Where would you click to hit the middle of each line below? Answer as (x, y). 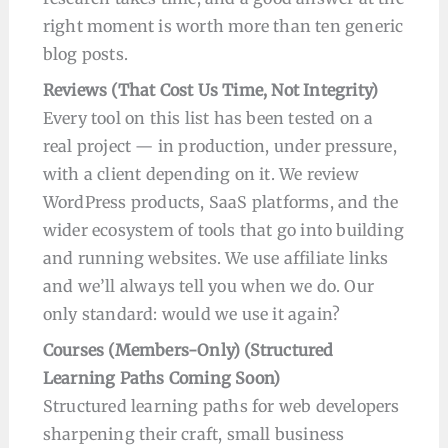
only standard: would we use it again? (191, 314)
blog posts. (85, 54)
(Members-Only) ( (179, 350)
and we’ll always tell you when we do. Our (208, 286)
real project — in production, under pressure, (219, 146)
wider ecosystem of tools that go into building (223, 230)
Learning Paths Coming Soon (158, 378)
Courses (73, 350)
